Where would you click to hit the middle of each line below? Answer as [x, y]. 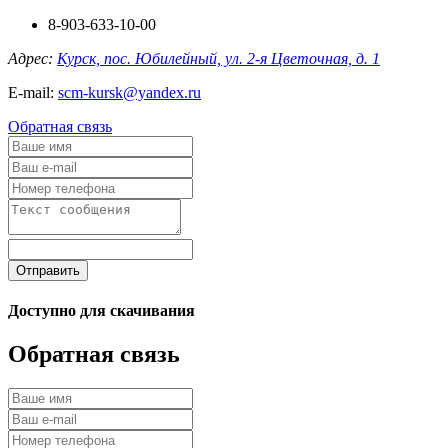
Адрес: [32, 58]
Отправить [48, 270]
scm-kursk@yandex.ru [129, 92]
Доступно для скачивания [101, 310]
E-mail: [33, 92]
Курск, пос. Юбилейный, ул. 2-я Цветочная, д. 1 [218, 58]
